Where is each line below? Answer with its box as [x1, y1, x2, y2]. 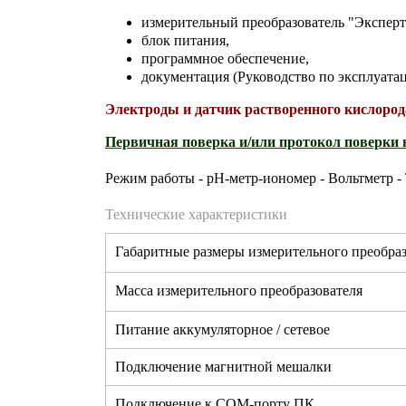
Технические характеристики [105, 207, 287, 223]
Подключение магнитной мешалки [115, 359, 332, 375]
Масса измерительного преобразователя [115, 283, 362, 299]
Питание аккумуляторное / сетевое [115, 322, 330, 338]
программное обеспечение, [141, 51, 309, 67]
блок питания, [141, 33, 229, 49]
